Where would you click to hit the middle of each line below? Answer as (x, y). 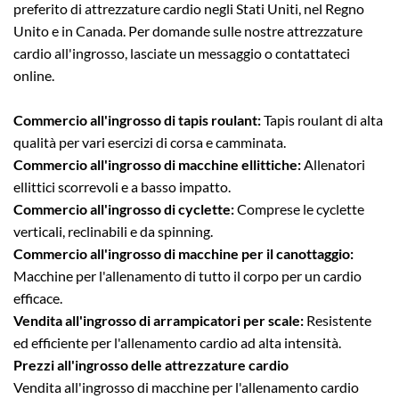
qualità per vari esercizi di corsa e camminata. (150, 142)
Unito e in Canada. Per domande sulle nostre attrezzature (188, 31)
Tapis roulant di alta (323, 120)
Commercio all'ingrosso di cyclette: (125, 209)
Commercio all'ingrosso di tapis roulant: (138, 120)
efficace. (38, 298)
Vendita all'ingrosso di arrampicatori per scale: (160, 321)
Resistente (339, 321)
